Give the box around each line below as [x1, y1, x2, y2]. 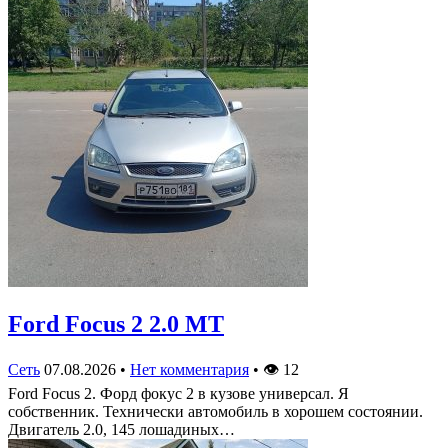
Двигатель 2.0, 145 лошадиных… [8, 420, 235, 438]
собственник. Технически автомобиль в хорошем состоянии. [8, 402, 423, 420]
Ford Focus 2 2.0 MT [8, 310, 224, 337]
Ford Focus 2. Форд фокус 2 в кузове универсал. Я [8, 384, 349, 402]
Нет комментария [130, 360, 249, 378]
